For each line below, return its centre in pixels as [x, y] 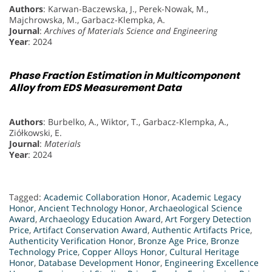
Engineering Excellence [212, 263]
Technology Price [43, 252]
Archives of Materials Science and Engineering [131, 30]
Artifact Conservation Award [90, 230]
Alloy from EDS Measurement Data [95, 87]
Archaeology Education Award [100, 219]
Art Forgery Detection [208, 219]
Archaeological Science [196, 208]
